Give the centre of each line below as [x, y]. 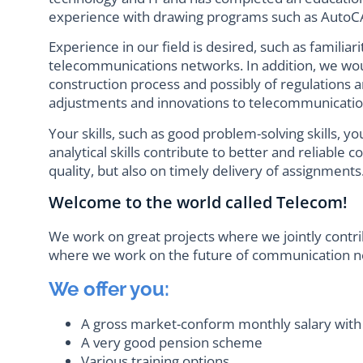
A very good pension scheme [172, 342]
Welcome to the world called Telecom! [198, 203]
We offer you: [109, 288]
